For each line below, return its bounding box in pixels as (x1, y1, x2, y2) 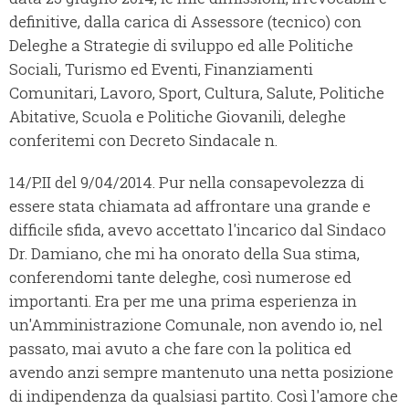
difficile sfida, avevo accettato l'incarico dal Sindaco (9, 219, 386, 241)
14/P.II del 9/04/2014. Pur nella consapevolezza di (9, 172, 364, 194)
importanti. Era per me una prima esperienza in (9, 290, 357, 312)
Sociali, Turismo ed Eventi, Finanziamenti (9, 58, 313, 80)
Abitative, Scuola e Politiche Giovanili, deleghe (9, 106, 346, 128)
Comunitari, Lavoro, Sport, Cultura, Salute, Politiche (9, 82, 384, 104)
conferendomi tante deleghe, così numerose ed (9, 267, 351, 288)
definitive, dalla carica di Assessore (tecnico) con (9, 11, 362, 33)
